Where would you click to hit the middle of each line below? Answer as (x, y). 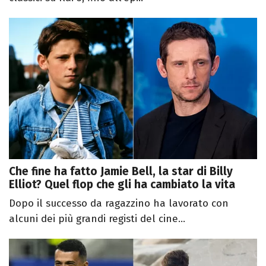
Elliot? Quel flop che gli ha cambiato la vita (122, 185)
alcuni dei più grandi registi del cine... (97, 219)
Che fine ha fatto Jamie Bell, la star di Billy (121, 172)
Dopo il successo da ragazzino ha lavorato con (119, 204)
